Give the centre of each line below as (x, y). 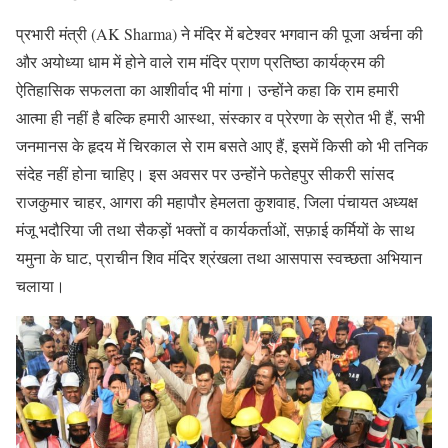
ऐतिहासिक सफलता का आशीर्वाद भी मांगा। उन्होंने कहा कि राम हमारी (207, 89)
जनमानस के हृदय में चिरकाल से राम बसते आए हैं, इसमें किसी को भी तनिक (222, 145)
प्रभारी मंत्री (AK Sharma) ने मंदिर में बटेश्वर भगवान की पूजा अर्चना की (219, 33)
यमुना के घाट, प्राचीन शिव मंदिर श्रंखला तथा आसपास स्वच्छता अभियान (219, 257)
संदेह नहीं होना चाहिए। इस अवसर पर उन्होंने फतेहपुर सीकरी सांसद (205, 173)
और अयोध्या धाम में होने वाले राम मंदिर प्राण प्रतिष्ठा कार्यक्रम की (200, 61)
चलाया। (40, 285)
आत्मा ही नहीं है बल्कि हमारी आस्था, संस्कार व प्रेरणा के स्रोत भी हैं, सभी (220, 117)
